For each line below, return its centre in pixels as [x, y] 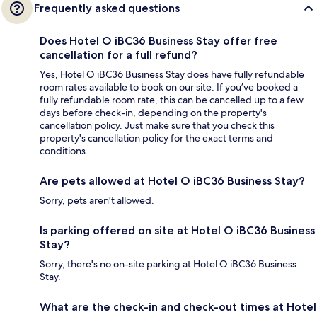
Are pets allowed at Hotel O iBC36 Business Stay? [172, 181]
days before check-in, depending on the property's [153, 113]
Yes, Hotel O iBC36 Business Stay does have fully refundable [172, 75]
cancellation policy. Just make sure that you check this [157, 126]
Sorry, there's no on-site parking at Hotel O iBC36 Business [168, 264]
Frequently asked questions [107, 8]
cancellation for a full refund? [119, 55]
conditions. [64, 151]
